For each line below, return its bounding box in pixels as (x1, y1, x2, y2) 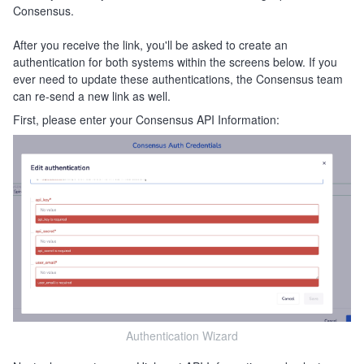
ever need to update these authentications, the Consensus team (13, 71, 343, 88)
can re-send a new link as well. (13, 88, 177, 105)
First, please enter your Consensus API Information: (13, 111, 279, 128)
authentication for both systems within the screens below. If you (13, 54, 337, 71)
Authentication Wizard (126, 327, 238, 344)
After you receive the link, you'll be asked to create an (13, 37, 288, 54)
